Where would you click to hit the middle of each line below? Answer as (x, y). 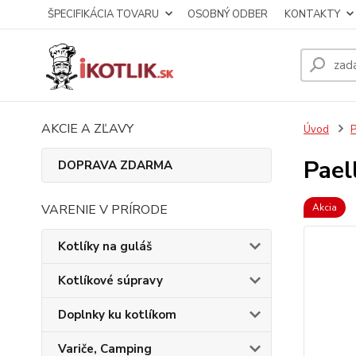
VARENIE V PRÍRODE (104, 210)
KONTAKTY (312, 14)
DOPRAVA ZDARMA (115, 165)
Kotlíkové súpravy (110, 281)
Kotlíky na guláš (105, 246)
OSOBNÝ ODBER (228, 14)
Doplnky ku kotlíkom (117, 315)
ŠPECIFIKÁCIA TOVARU (103, 14)
